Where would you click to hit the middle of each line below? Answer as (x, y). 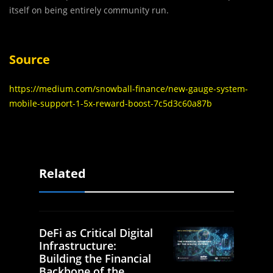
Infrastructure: (78, 246)
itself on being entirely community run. (89, 10)
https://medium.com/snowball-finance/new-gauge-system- (129, 89)
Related (62, 174)
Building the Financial (95, 259)
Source (30, 60)
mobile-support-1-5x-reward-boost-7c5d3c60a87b (111, 104)
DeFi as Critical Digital (96, 233)
